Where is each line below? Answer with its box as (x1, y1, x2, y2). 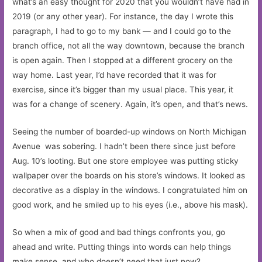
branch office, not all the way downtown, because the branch (12, 41, 245, 51)
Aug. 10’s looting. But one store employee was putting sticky (12, 156, 239, 166)
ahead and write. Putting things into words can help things (12, 242, 232, 251)
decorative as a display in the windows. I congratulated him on (12, 185, 248, 195)
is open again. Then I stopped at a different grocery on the (12, 56, 233, 65)
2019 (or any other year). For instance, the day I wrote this (12, 12, 234, 22)
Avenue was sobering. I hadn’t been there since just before (12, 142, 236, 151)
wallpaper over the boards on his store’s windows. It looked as (12, 171, 246, 181)
